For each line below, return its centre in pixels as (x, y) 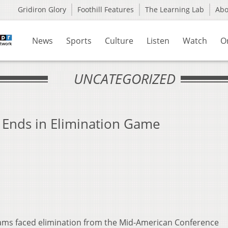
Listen (158, 41)
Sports (79, 41)
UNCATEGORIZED (124, 79)
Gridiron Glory (42, 9)
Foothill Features (106, 9)
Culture (119, 41)
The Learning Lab (175, 9)
